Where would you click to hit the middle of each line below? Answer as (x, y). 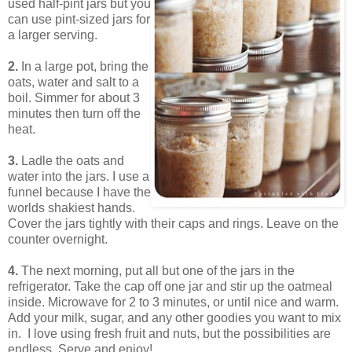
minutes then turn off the (74, 113)
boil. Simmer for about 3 (74, 97)
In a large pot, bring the (83, 66)
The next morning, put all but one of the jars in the (156, 270)
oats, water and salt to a (73, 82)
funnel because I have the (79, 192)
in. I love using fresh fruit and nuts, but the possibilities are (169, 333)
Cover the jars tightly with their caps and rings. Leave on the (173, 223)
